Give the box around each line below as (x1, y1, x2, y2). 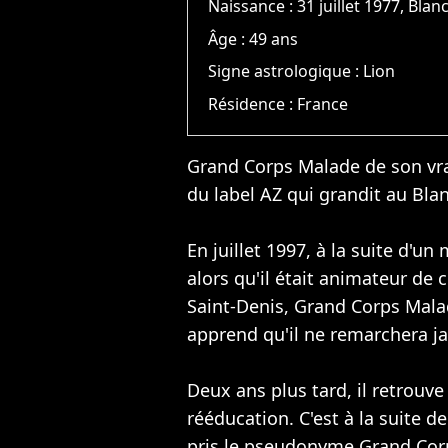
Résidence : (208, 92, 298, 115)
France (297, 92, 349, 115)
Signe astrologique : (208, 60, 364, 83)
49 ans (249, 27, 299, 50)
